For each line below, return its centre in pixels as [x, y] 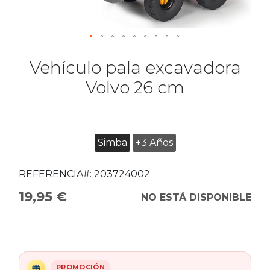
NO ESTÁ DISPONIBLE [196, 197]
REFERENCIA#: [55, 174]
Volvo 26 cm [135, 87]
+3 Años [154, 143]
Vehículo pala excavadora [135, 67]
